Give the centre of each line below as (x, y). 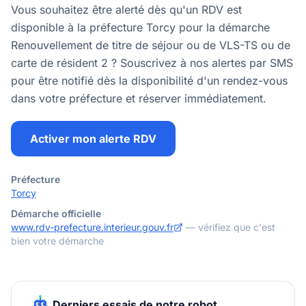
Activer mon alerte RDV (93, 139)
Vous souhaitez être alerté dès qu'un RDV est (126, 10)
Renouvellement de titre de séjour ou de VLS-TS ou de (151, 45)
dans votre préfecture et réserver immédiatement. (139, 98)
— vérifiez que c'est (231, 227)
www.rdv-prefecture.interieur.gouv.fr (92, 227)
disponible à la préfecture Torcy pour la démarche (140, 27)
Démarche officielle (56, 213)
